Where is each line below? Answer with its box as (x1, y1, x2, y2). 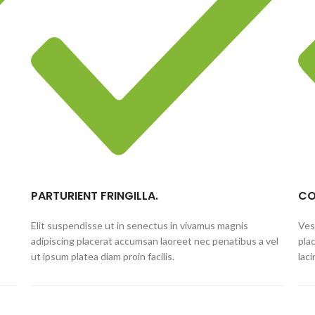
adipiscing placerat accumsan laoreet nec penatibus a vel (30, 234, 278, 247)
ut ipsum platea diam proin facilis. (30, 250, 174, 262)
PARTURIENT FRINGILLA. (30, 187, 158, 204)
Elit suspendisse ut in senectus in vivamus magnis (30, 219, 248, 231)
